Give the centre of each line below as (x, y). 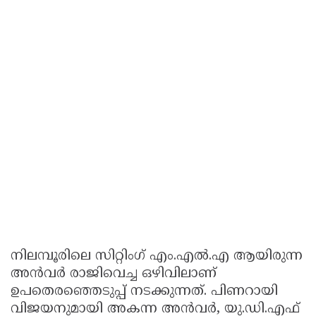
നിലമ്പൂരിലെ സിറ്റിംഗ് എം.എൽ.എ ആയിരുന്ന (157, 257)
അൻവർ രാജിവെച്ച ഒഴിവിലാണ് (114, 274)
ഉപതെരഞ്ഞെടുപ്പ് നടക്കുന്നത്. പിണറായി (144, 292)
